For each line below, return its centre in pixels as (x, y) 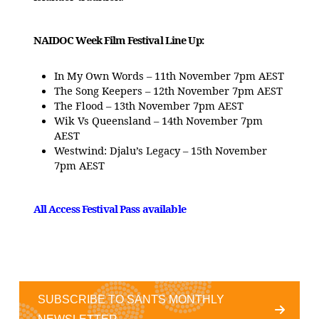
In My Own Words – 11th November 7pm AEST (169, 75)
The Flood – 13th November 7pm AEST (149, 105)
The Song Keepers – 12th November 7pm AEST (169, 90)
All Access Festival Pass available (109, 209)
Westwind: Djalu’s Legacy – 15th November (161, 150)
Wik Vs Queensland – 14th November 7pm (159, 120)
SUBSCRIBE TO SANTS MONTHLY (131, 300)
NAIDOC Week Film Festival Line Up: (118, 40)
